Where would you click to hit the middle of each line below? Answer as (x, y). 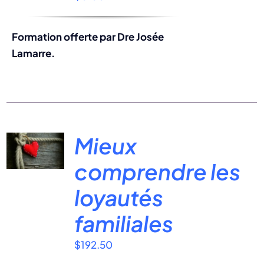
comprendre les (158, 171)
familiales (124, 223)
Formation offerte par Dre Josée (88, 36)
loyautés (119, 197)
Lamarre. (33, 53)
